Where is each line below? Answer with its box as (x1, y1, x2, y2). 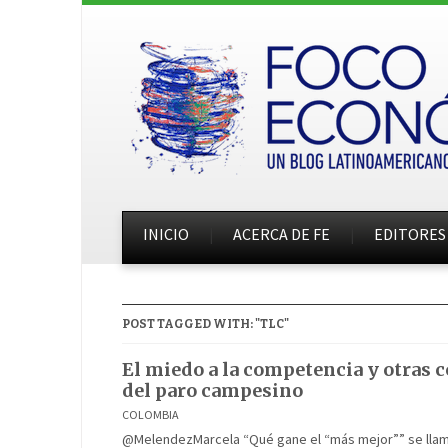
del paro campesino (122, 379, 303, 402)
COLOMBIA (122, 407, 179, 422)
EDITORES (374, 224, 446, 244)
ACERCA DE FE (233, 224, 330, 244)
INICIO (143, 224, 189, 244)
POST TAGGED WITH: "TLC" (122, 317, 289, 331)
